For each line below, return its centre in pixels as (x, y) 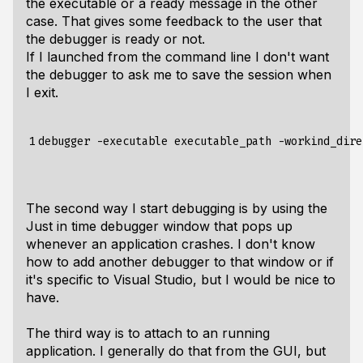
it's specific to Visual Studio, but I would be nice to (181, 280)
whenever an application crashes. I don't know (171, 244)
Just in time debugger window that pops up (159, 226)
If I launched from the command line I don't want (177, 57)
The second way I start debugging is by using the (177, 208)
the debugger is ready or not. (115, 39)
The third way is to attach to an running (148, 333)
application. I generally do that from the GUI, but (176, 351)
